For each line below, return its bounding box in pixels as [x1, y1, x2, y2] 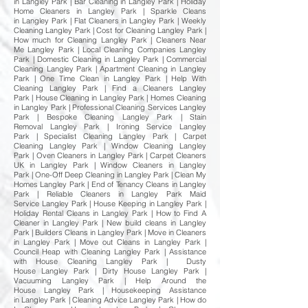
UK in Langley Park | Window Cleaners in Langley [14, 160, 206, 170]
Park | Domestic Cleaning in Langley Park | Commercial [14, 54, 206, 64]
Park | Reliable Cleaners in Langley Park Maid [14, 189, 206, 199]
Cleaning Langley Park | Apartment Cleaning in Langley [14, 64, 206, 74]
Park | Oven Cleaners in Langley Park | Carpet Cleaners [14, 151, 206, 160]
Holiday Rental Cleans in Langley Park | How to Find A [14, 208, 206, 218]
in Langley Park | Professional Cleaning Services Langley [14, 102, 206, 112]
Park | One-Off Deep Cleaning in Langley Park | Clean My [14, 170, 206, 179]
